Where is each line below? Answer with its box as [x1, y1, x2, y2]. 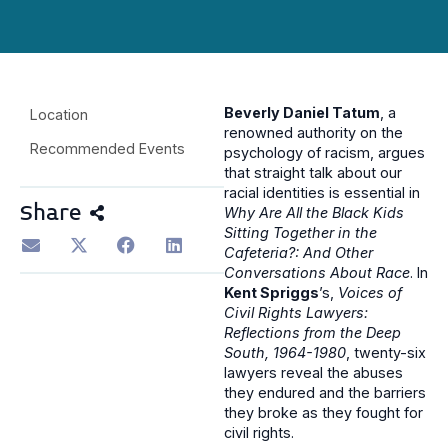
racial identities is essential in [224, 184, 420, 202]
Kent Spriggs [224, 284, 319, 302]
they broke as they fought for [224, 404, 423, 422]
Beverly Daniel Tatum [224, 104, 380, 122]
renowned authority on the [224, 124, 403, 142]
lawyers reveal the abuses [224, 364, 403, 382]
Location [30, 106, 88, 124]
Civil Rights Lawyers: [224, 304, 368, 322]
